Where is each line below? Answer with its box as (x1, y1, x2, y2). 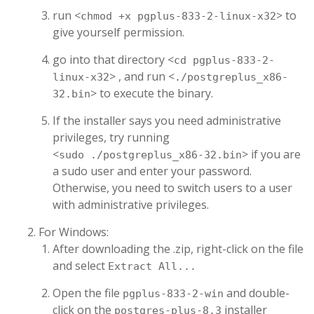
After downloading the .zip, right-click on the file (53, 241, 303, 257)
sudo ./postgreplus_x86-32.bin (59, 149, 242, 161)
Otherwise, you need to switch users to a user (53, 180, 292, 196)
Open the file (53, 285, 123, 301)
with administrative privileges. (53, 197, 209, 212)
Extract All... (108, 260, 196, 273)
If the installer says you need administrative (53, 113, 281, 128)
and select (53, 258, 108, 273)
